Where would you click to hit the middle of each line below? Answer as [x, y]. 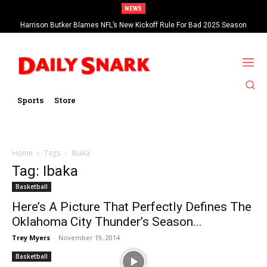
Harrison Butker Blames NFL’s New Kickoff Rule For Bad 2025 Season [133, 25]
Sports [30, 100]
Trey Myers [31, 237]
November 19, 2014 [89, 237]
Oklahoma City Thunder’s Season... [107, 221]
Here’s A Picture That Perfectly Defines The [132, 207]
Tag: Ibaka [45, 171]
